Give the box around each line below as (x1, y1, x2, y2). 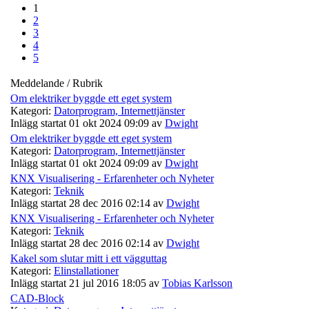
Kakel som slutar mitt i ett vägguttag (10, 252, 167, 265)
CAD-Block (10, 292, 64, 305)
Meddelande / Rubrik (10, 77, 103, 90)
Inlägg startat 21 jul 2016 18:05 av (10, 277, 162, 290)
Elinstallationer (54, 265, 119, 277)
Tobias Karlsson (162, 277, 232, 290)
